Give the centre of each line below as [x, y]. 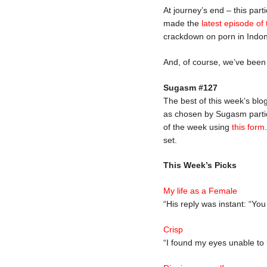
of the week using [198, 127]
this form [248, 127]
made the [182, 23]
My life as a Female [200, 191]
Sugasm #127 [190, 87]
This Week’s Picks [200, 165]
